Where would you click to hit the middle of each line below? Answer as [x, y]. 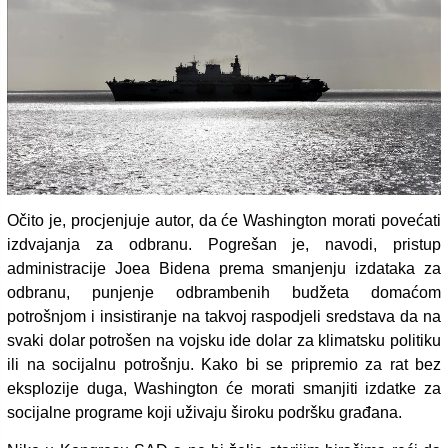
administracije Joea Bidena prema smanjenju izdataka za [224, 268]
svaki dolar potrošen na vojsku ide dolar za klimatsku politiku [224, 340]
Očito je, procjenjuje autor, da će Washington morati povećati [224, 220]
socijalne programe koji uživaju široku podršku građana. [204, 412]
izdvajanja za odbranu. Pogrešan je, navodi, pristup [224, 244]
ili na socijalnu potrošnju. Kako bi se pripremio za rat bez [224, 364]
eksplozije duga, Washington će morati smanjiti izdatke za [224, 388]
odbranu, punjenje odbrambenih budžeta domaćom [224, 292]
